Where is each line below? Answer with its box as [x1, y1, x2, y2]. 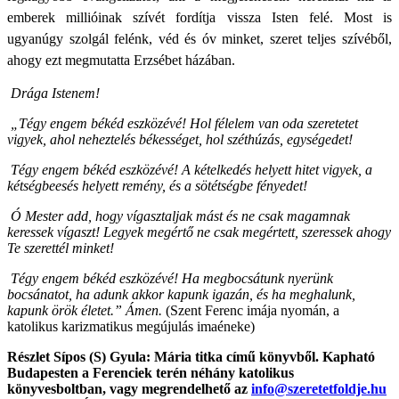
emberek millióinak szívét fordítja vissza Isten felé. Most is [7, 9, 392, 25]
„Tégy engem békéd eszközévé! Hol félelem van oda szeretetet [11, 115, 358, 131]
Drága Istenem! [11, 85, 100, 101]
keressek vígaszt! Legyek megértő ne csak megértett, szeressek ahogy [7, 224, 391, 240]
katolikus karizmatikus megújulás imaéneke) [7, 318, 255, 334]
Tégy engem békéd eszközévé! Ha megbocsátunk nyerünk [11, 270, 333, 286]
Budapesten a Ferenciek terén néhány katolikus [7, 364, 294, 380]
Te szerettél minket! [7, 240, 114, 256]
